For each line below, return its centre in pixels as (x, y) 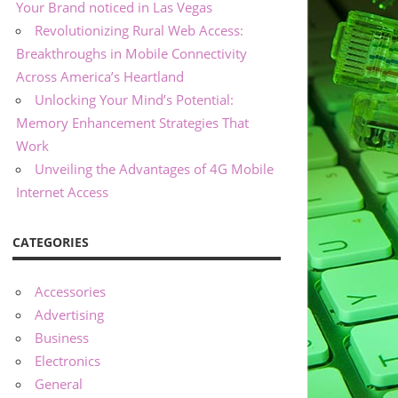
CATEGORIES (50, 242)
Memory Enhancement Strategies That (133, 122)
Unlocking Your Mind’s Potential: (135, 99)
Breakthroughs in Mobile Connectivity (132, 53)
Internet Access (63, 191)
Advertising (70, 315)
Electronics (68, 361)
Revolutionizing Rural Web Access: (139, 30)
